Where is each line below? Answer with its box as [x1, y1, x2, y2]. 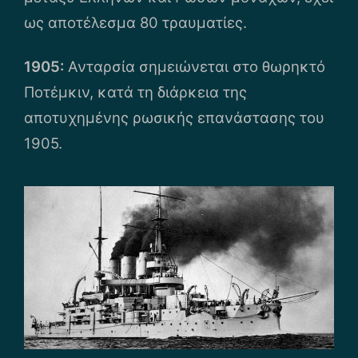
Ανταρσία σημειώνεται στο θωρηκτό [64, 58, 325, 76]
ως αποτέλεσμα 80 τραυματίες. [24, 14, 247, 32]
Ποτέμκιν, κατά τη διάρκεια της [24, 83, 247, 101]
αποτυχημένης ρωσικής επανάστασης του [24, 109, 324, 127]
